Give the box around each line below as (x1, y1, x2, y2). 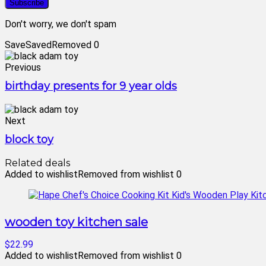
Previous (5, 62, 41, 73)
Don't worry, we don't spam (5, 18, 116, 30)
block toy (5, 133, 53, 146)
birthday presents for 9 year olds (5, 80, 177, 93)
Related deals (5, 157, 70, 169)
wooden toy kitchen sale (5, 215, 148, 229)
